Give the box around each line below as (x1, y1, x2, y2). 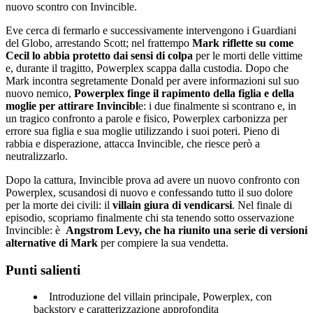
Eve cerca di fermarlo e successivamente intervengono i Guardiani (6, 24, 296, 37)
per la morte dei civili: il (6, 199, 110, 212)
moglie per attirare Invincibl (6, 100, 138, 112)
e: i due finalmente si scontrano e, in (138, 100, 296, 112)
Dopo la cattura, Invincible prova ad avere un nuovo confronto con (6, 174, 300, 187)
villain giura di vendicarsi (110, 199, 232, 212)
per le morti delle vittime (196, 50, 303, 62)
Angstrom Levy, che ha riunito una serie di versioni (66, 224, 307, 237)
